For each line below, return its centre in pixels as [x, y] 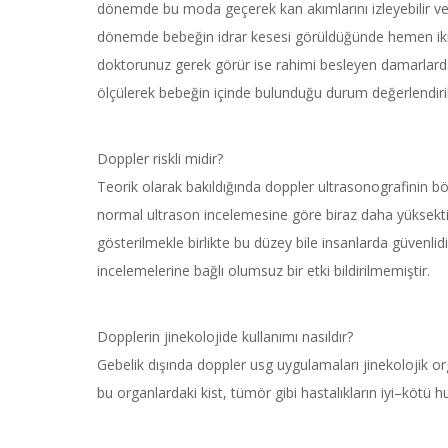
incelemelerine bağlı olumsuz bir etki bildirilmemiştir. [263, 271]
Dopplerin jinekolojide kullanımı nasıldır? [225, 337]
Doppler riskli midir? [160, 159]
